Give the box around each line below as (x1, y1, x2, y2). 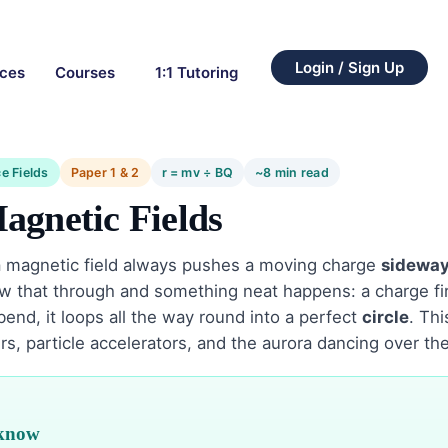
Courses (54, 62, 115, 82)
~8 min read (255, 165, 329, 181)
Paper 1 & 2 (70, 165, 140, 181)
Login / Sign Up (294, 57, 404, 77)
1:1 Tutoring (154, 62, 238, 82)
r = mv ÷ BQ (161, 165, 234, 181)
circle (362, 307, 409, 328)
